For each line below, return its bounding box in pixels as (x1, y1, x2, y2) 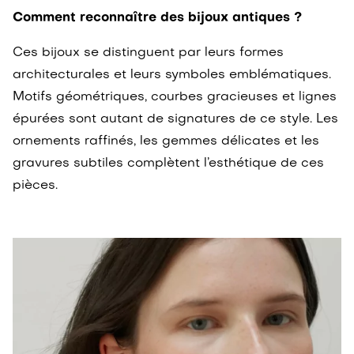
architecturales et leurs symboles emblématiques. (13, 68, 331, 81)
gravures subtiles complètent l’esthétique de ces (13, 156, 324, 170)
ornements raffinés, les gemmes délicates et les (13, 134, 319, 148)
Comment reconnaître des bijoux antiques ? (13, 11, 302, 24)
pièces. (13, 179, 58, 192)
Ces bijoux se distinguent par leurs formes (13, 46, 284, 59)
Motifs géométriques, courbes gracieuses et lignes (13, 90, 337, 104)
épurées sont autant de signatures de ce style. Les (13, 112, 338, 126)
